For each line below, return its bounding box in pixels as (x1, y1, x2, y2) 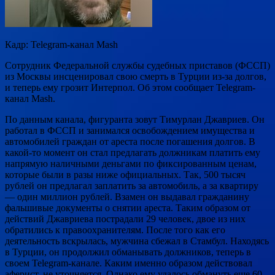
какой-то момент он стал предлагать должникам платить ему (5, 147, 260, 158)
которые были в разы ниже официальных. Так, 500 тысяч (5, 169, 246, 180)
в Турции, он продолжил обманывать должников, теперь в (5, 246, 251, 257)
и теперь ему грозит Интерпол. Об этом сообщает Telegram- (5, 82, 255, 93)
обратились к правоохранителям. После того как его (5, 224, 225, 235)
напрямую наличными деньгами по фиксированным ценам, (5, 158, 257, 169)
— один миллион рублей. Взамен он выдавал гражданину (5, 191, 249, 202)
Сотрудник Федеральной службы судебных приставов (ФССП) (5, 60, 270, 71)
